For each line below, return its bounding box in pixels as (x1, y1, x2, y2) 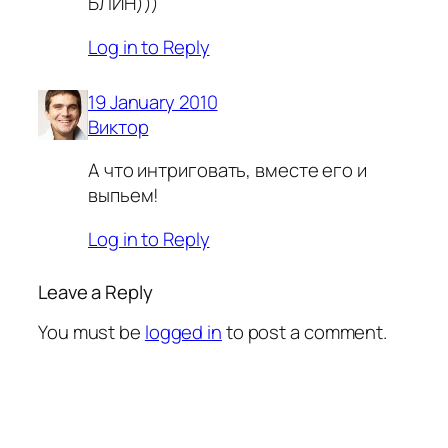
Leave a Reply (38, 278, 153, 305)
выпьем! (88, 182, 160, 209)
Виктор (88, 113, 149, 140)
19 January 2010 (88, 88, 218, 115)
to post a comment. (221, 319, 388, 346)
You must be (38, 319, 145, 346)
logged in (144, 319, 222, 346)
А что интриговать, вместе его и (88, 157, 367, 184)
